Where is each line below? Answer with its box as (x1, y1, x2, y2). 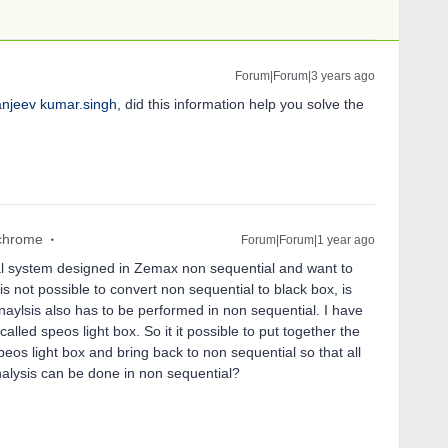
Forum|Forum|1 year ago (241, 233, 375, 247)
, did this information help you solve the (117, 96, 364, 112)
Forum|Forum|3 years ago (235, 69, 375, 83)
